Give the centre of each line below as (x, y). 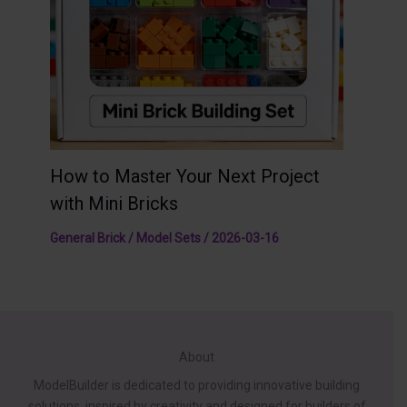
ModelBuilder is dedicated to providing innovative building (197, 385)
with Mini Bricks (114, 203)
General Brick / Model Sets (125, 238)
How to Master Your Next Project (185, 176)
